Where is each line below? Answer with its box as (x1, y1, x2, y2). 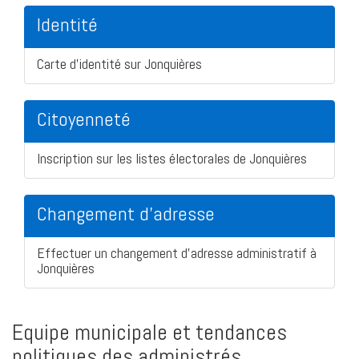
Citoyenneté (37, 106, 131, 131)
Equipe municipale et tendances (12, 317, 287, 346)
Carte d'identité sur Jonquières (37, 54, 202, 73)
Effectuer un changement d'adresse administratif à (37, 243, 317, 262)
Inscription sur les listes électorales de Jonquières (37, 148, 307, 167)
